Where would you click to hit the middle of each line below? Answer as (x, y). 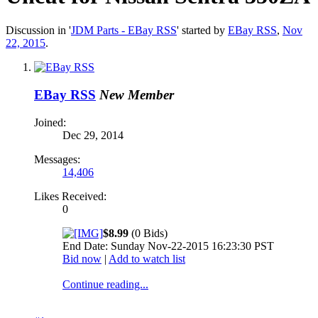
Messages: (57, 159)
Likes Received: (70, 196)
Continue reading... (105, 284)
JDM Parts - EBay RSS (124, 31)
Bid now (82, 258)
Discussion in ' (38, 31)
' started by (202, 31)
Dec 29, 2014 (93, 135)
